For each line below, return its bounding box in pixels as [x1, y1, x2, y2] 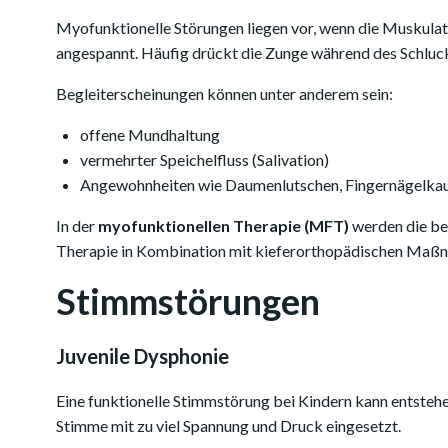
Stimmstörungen [56, 279, 320, 323]
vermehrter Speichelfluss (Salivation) [80, 150, 329, 169]
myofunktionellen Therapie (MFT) [98, 216, 349, 235]
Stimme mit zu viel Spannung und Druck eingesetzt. [56, 416, 401, 435]
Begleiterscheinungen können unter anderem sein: [56, 84, 393, 103]
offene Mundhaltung [80, 125, 220, 144]
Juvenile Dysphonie [56, 344, 229, 368]
